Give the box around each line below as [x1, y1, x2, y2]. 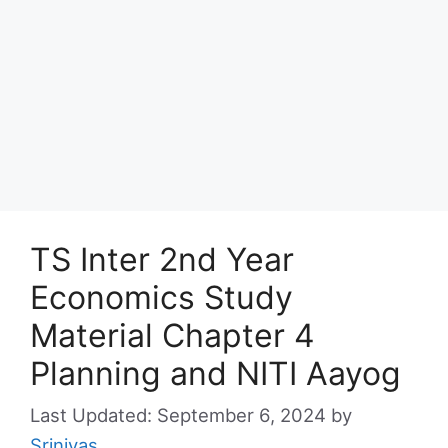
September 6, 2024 [157, 403, 326, 426]
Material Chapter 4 [30, 315, 315, 355]
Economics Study [30, 277, 293, 317]
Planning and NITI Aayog [30, 353, 401, 393]
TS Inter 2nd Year [30, 239, 294, 279]
